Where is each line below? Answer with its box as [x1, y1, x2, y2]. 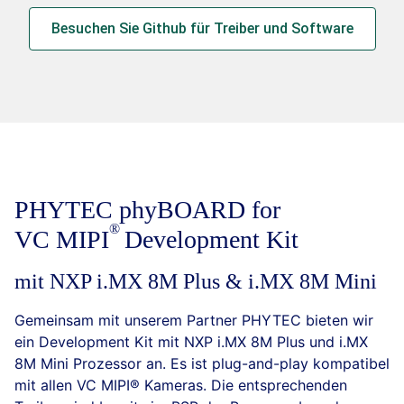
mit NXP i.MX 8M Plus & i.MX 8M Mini [14, 270, 377, 293]
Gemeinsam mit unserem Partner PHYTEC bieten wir [14, 311, 373, 329]
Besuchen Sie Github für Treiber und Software [50, 20, 353, 37]
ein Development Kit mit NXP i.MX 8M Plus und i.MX [14, 333, 368, 351]
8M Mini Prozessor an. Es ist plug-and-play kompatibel [14, 354, 390, 372]
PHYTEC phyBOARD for [14, 196, 280, 224]
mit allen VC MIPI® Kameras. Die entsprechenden [14, 376, 347, 394]
